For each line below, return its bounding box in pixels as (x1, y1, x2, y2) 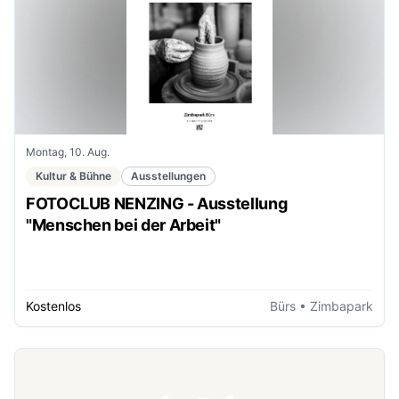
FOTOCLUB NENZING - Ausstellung (26, 193, 288, 213)
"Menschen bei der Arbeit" (26, 215, 221, 234)
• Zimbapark (296, 298, 373, 313)
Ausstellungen (131, 168, 206, 183)
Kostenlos (26, 298, 81, 313)
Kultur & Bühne (36, 168, 111, 183)
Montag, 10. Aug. (26, 144, 110, 159)
